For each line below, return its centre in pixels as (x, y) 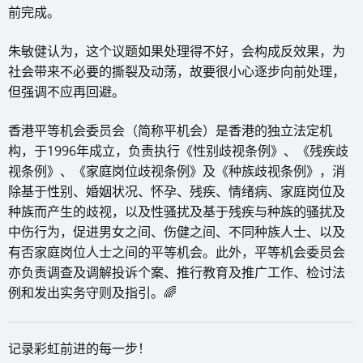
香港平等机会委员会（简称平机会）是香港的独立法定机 (170, 131)
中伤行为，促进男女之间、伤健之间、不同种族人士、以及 (177, 232)
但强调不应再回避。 (66, 92)
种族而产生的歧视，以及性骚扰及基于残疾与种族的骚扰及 (177, 212)
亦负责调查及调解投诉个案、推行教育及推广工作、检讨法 (177, 273)
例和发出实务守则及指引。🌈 (92, 293)
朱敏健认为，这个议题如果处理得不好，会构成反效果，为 (177, 51)
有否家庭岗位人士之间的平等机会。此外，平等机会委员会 (177, 252)
